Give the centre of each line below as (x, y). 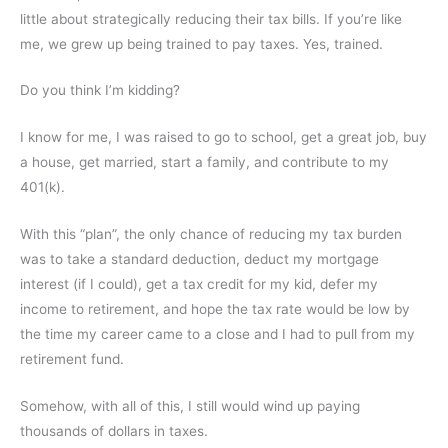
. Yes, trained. (339, 43)
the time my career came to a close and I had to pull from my (217, 334)
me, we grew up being (93, 43)
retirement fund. (72, 359)
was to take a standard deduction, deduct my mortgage (199, 259)
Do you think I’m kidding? (100, 90)
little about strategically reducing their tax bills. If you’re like (211, 18)
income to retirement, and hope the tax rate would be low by (215, 309)
